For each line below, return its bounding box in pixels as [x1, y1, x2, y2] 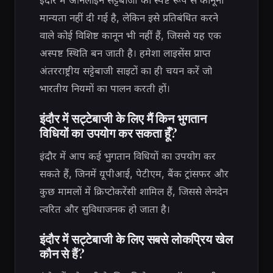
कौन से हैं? [40, 244, 85, 261]
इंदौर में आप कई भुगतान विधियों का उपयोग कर [40, 149, 216, 162]
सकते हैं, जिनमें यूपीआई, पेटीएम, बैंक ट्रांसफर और [40, 167, 229, 180]
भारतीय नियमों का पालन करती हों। [40, 82, 170, 94]
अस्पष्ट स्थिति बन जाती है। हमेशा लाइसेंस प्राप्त [40, 46, 211, 59]
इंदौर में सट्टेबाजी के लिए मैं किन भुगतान [40, 109, 207, 126]
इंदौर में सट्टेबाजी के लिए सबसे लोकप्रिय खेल [40, 230, 233, 247]
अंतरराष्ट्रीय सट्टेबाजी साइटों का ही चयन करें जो [40, 64, 212, 77]
